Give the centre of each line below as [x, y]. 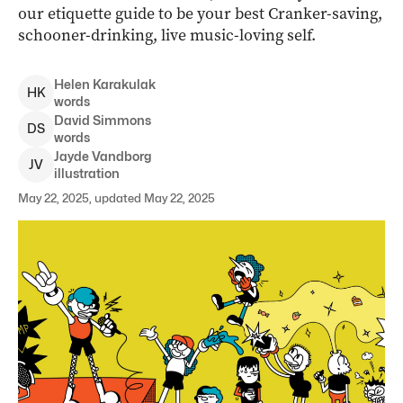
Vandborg [122, 156]
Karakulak [124, 84]
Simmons [122, 120]
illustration [87, 173]
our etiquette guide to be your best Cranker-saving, [200, 13]
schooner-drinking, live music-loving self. [167, 35]
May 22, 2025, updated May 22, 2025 [116, 198]
